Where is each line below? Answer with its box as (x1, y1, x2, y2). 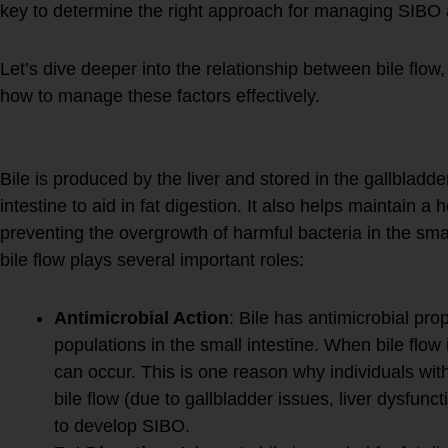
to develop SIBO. (54, 416, 190, 437)
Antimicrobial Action (54, 308, 229, 329)
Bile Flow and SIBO (39, 133, 358, 173)
